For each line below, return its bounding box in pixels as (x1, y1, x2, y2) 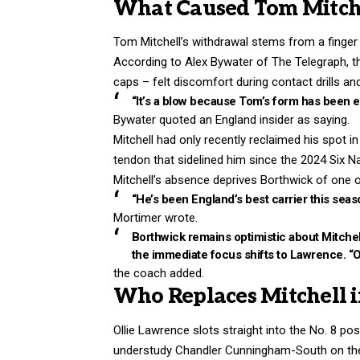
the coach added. (113, 266, 204, 281)
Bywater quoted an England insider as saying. (113, 112, 350, 128)
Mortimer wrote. (113, 211, 198, 226)
